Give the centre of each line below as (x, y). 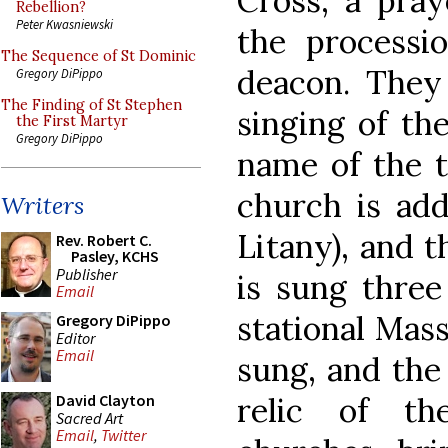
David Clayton (105, 400)
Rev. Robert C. (104, 240)
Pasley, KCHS (115, 256)
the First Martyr (72, 121)
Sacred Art (89, 417)
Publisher (86, 273)
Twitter (123, 435)
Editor (75, 337)
